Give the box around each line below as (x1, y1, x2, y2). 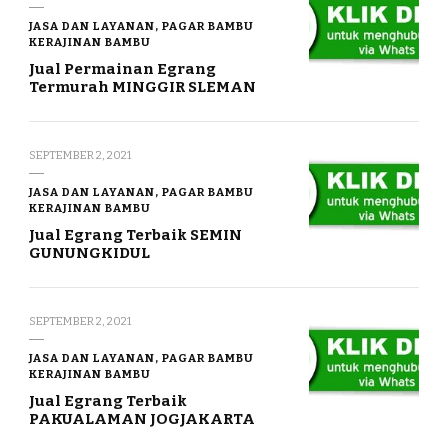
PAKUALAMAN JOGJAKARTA (29, 410, 255, 429)
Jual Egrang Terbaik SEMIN (29, 226, 242, 245)
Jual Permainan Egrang (29, 60, 216, 79)
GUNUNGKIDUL (29, 244, 150, 263)
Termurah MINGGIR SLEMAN (29, 78, 256, 97)
